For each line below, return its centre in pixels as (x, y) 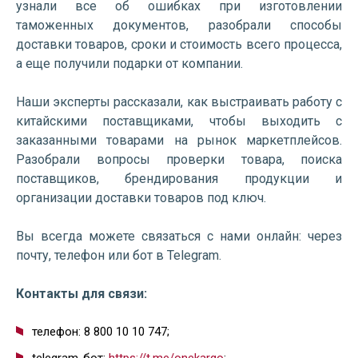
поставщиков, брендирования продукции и (179, 179)
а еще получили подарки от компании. (129, 64)
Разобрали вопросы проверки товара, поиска (179, 159)
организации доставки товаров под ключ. (141, 198)
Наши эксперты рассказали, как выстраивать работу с (179, 102)
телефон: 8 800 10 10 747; (101, 332)
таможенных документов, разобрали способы (179, 25)
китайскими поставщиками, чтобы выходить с (179, 121)
